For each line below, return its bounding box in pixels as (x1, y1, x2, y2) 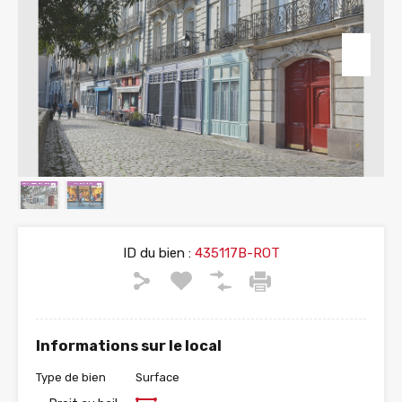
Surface (135, 371, 179, 385)
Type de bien (36, 371, 106, 385)
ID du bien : (122, 245, 191, 262)
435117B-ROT (190, 245, 280, 262)
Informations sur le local (36, 337, 222, 355)
